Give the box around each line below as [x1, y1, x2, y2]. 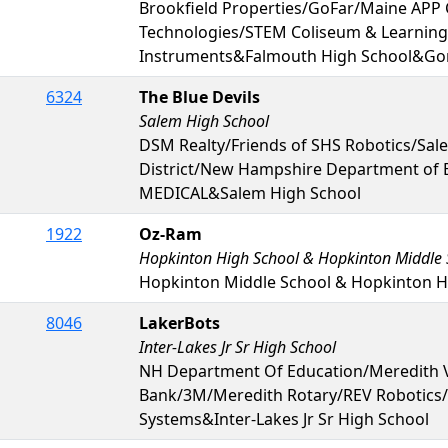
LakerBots [139, 311, 220, 334]
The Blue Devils [139, 85, 260, 108]
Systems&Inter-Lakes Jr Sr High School [139, 407, 429, 430]
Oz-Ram [139, 222, 202, 245]
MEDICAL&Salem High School [139, 181, 361, 204]
